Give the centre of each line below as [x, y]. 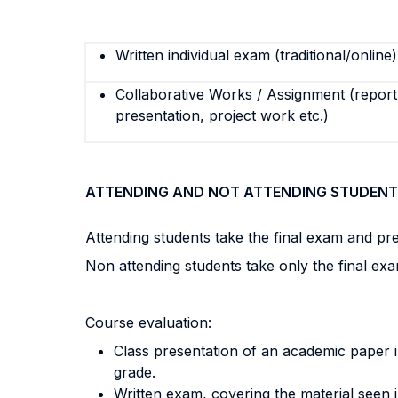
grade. [135, 372]
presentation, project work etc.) [222, 115]
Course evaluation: [148, 322]
